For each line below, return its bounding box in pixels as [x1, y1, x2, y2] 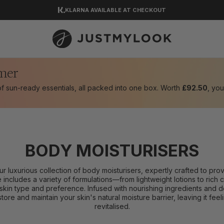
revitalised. [94, 202, 130, 210]
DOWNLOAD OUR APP [83, 26, 145, 33]
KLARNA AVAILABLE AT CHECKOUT [65, 6, 166, 13]
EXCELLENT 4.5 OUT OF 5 [105, 46, 180, 53]
